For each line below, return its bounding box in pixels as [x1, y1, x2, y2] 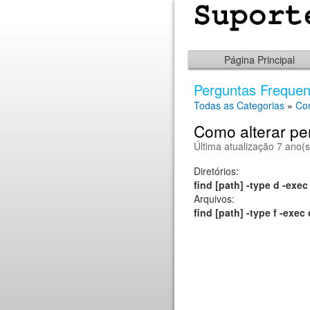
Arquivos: [194, 192, 235, 206]
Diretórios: [194, 164, 239, 178]
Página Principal [224, 53, 295, 66]
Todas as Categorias [194, 98, 284, 112]
